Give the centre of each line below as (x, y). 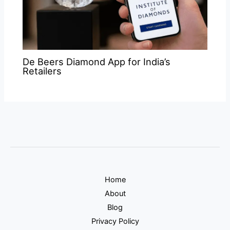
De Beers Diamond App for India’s (97, 62)
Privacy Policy (115, 221)
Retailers (42, 71)
